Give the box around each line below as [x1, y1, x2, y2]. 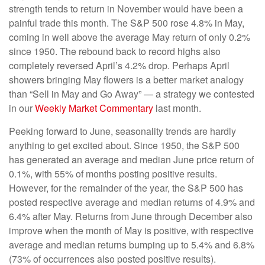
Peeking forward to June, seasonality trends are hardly [9, 124, 236, 138]
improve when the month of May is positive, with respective [9, 224, 254, 238]
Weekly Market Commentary [35, 101, 153, 115]
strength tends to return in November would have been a [9, 2, 243, 16]
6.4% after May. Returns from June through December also [9, 209, 253, 224]
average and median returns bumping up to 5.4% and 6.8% [9, 238, 254, 252]
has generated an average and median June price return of [9, 153, 254, 167]
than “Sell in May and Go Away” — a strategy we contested [9, 87, 254, 101]
